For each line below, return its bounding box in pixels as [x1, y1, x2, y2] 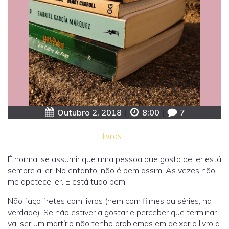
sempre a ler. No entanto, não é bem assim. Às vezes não [8, 165, 215, 176]
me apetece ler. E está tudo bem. [8, 176, 127, 187]
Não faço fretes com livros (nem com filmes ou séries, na [8, 196, 212, 207]
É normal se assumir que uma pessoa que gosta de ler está [8, 154, 221, 165]
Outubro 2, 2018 [57, 107, 122, 118]
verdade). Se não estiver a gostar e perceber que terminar [8, 207, 217, 218]
